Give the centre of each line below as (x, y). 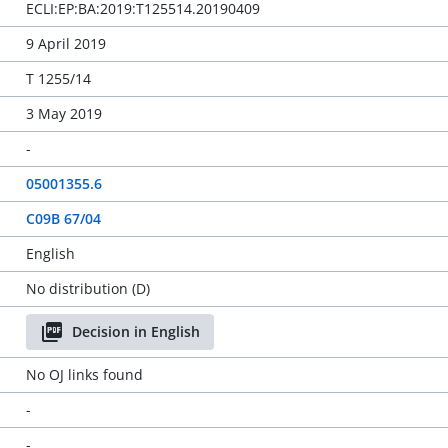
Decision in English (135, 331)
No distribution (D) (87, 288)
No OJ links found (84, 374)
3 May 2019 (63, 113)
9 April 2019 (65, 43)
